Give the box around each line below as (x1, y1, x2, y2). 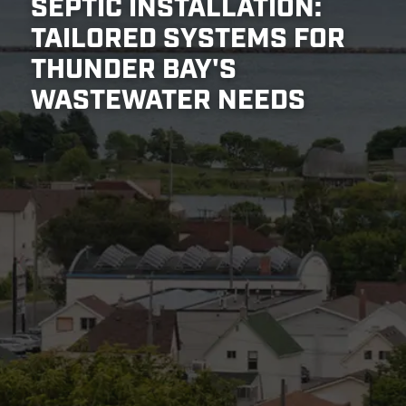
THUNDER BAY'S (30, 53, 237, 88)
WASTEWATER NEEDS (30, 83, 305, 119)
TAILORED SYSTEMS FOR (30, 22, 345, 57)
